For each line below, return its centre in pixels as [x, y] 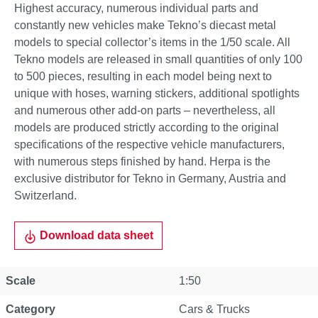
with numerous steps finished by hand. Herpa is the [142, 161]
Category [31, 309]
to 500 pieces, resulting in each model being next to [143, 76]
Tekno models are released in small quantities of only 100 [158, 59]
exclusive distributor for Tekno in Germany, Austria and [150, 179]
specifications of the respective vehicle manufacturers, [149, 144]
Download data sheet [95, 235]
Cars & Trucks [214, 309]
